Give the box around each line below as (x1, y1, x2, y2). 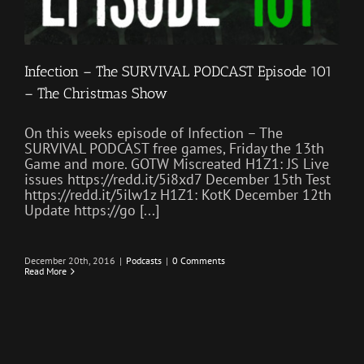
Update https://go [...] (24, 201, 159, 220)
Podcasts (126, 254, 162, 267)
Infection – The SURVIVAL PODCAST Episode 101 (24, 63, 332, 81)
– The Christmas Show (24, 84, 167, 103)
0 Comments (172, 254, 225, 267)
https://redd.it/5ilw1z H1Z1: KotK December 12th (24, 185, 331, 205)
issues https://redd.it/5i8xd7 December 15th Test (24, 170, 331, 189)
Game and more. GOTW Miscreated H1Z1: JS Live (24, 154, 329, 174)
